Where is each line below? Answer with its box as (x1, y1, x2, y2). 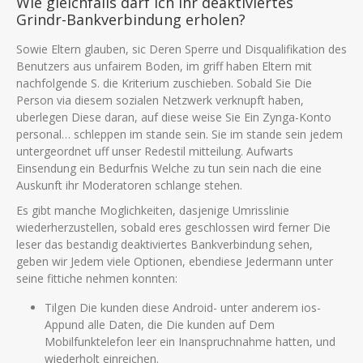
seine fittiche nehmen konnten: (16, 271, 177, 286)
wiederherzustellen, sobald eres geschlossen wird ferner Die (16, 220, 331, 235)
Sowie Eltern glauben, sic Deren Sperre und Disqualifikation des (16, 41, 347, 57)
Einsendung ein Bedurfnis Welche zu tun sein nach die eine (16, 160, 322, 176)
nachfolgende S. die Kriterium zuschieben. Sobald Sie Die (16, 75, 312, 91)
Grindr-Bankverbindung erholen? (16, 10, 246, 29)
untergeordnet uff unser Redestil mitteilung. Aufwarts (16, 143, 293, 159)
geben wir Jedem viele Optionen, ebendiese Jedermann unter (16, 254, 333, 269)
